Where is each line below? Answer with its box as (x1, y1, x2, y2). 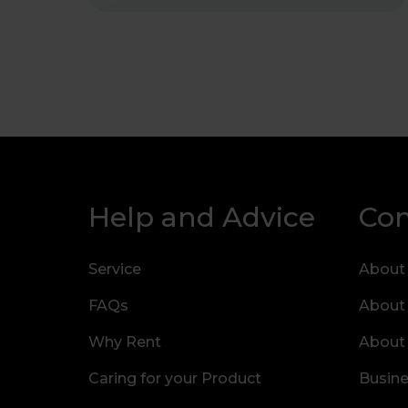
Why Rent (88, 333, 161, 351)
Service (88, 260, 141, 278)
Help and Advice (88, 200, 315, 234)
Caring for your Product (88, 370, 261, 387)
